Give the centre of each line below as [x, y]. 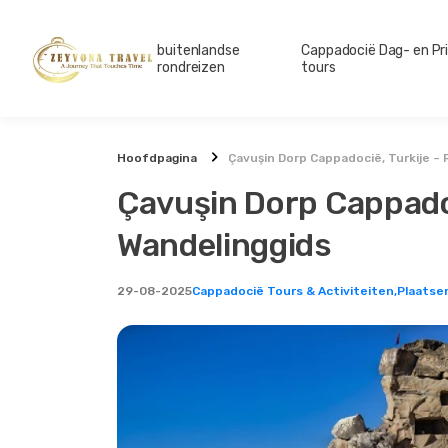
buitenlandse [198, 50]
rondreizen [191, 67]
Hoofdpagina [157, 158]
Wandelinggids [224, 245]
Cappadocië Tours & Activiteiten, [294, 291]
